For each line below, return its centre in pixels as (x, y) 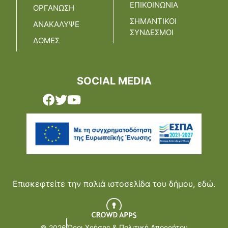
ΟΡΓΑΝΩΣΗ (54, 8)
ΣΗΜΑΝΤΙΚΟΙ (153, 21)
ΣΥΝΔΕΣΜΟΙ (151, 33)
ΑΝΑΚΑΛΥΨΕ (56, 24)
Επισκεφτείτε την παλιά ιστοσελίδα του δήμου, (105, 184)
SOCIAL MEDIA (114, 81)
